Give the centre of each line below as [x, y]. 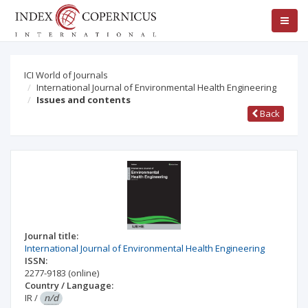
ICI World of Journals [66, 75]
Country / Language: [69, 285]
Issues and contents [84, 100]
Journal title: [52, 236]
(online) [84, 273]
